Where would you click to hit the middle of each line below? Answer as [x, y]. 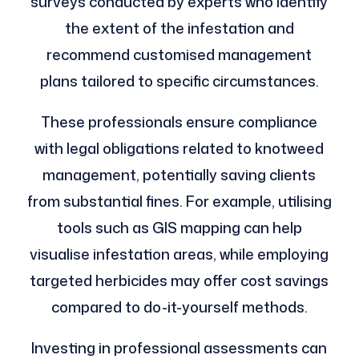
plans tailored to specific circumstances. [179, 81]
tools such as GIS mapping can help [179, 228]
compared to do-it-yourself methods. [179, 307]
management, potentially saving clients [179, 175]
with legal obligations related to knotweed [179, 149]
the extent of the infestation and [179, 28]
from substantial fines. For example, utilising [179, 202]
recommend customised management [179, 55]
